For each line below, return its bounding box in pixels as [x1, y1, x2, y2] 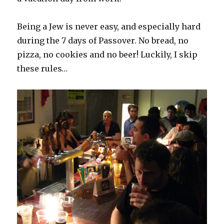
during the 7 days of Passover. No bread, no [17, 35, 189, 46]
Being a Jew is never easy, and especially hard [17, 21, 201, 32]
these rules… [17, 63, 68, 74]
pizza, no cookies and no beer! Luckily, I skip [17, 49, 198, 60]
